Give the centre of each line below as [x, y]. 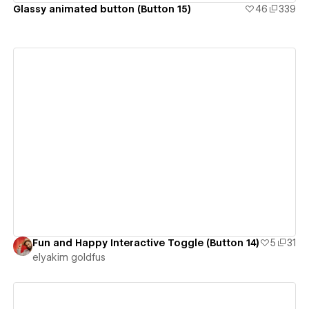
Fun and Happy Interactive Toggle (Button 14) [146, 243]
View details [149, 142]
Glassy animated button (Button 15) [102, 9]
